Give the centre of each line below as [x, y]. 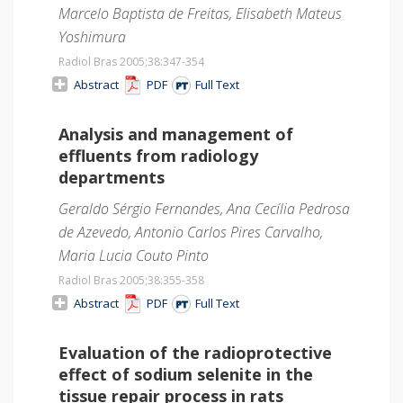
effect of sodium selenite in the [186, 374]
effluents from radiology [158, 155]
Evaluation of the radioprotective [195, 352]
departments [112, 177]
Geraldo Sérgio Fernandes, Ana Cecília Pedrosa [204, 208]
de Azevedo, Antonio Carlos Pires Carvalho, [191, 232]
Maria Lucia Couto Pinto [134, 255]
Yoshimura [92, 36]
